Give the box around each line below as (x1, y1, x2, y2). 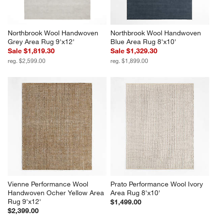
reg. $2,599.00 (8, 57, 46, 65)
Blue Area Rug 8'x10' (110, 37, 176, 46)
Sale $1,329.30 (110, 46, 157, 56)
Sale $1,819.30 (8, 46, 55, 56)
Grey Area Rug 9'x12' (8, 37, 75, 46)
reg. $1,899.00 (110, 57, 148, 65)
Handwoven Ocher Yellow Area (8, 188, 107, 198)
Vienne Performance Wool (8, 180, 91, 189)
